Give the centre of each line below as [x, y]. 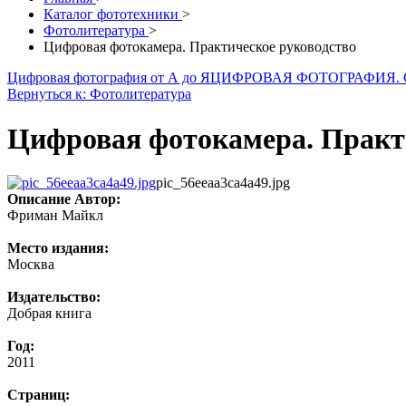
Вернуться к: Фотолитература [99, 94]
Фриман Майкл [55, 216]
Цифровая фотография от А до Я [109, 78]
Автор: [97, 199]
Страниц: [39, 395]
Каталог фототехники [113, 14]
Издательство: [54, 297]
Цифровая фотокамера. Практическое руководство [200, 47]
